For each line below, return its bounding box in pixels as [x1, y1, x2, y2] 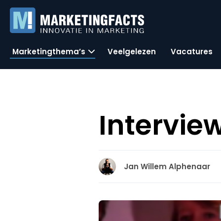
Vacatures [171, 46, 213, 57]
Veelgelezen [108, 46, 156, 57]
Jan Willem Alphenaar [124, 161, 211, 172]
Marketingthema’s [12, 46, 85, 57]
